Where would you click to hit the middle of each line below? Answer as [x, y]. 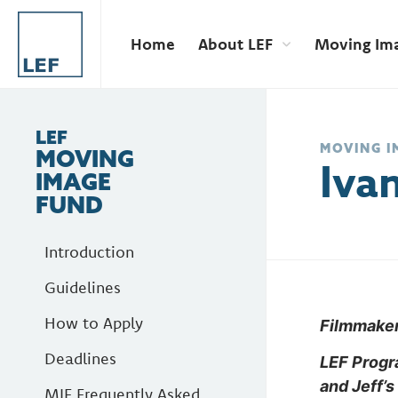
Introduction [89, 252]
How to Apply [94, 323]
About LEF [235, 44]
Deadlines [80, 358]
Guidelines [83, 287]
